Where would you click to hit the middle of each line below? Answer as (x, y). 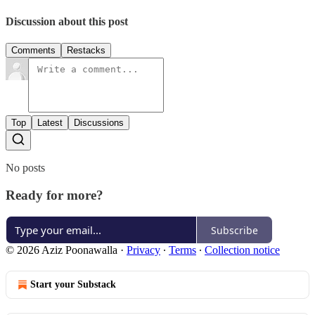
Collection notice (242, 250)
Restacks (86, 50)
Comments (33, 50)
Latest (50, 122)
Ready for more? (54, 195)
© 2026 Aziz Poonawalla (62, 250)
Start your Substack (73, 285)
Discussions (99, 122)
